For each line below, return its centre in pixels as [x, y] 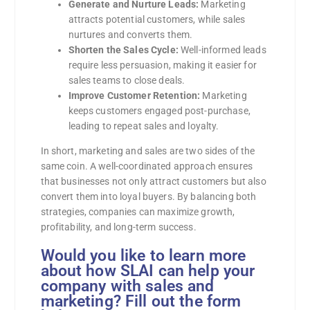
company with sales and [127, 286]
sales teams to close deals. [127, 80]
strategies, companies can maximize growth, [138, 212]
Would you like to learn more [143, 256]
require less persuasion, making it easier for [162, 65]
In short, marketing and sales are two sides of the [148, 151]
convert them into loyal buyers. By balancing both [148, 197]
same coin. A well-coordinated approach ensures [146, 166]
